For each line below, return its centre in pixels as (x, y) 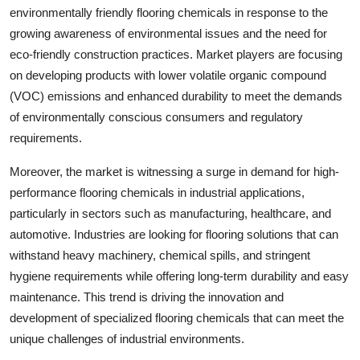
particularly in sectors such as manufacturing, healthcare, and (170, 213)
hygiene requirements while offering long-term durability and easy (179, 276)
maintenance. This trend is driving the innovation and (147, 297)
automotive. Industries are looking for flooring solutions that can (174, 234)
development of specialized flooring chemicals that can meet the (177, 317)
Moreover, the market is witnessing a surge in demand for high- (174, 171)
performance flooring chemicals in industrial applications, (157, 192)
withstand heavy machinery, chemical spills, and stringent (160, 255)
